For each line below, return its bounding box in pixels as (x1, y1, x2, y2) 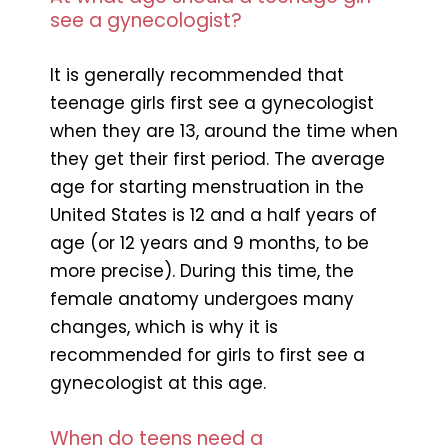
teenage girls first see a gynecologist (50, 90, 374, 115)
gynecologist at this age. (50, 370, 266, 395)
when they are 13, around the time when (50, 118, 398, 143)
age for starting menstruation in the (50, 174, 364, 199)
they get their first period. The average (50, 146, 385, 171)
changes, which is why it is (50, 314, 278, 339)
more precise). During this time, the (50, 258, 354, 283)
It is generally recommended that (50, 62, 344, 87)
